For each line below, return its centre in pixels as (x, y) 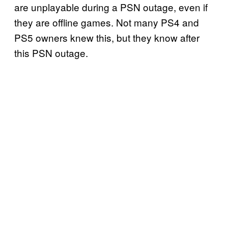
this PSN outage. (51, 52)
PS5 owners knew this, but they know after (107, 37)
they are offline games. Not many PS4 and (107, 22)
